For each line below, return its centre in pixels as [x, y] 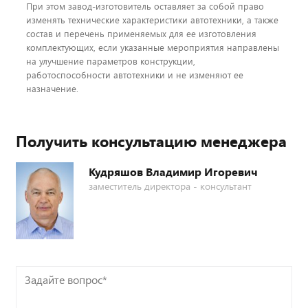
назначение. [52, 88]
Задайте [36, 276]
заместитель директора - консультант [170, 186]
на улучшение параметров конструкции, [111, 61]
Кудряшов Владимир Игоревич [173, 171]
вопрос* [36, 291]
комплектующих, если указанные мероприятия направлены [153, 47]
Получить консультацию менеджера [151, 141]
